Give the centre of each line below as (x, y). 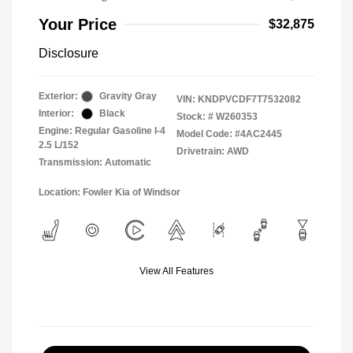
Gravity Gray (128, 96)
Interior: (56, 113)
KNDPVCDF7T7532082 (249, 99)
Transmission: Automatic (95, 162)
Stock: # (195, 117)
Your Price (78, 24)
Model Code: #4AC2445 (229, 134)
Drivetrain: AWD (213, 151)
